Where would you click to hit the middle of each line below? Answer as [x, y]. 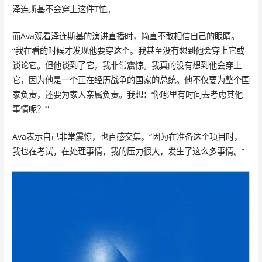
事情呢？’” [30, 109]
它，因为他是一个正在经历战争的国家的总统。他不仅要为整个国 [131, 80]
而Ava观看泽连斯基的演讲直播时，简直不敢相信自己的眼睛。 [125, 36]
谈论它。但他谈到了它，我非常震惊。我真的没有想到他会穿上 [127, 65]
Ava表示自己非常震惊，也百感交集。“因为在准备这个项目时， [127, 136]
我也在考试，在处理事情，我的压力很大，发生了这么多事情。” [128, 151]
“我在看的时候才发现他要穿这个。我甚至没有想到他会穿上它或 [128, 51]
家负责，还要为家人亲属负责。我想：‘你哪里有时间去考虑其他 [127, 95]
